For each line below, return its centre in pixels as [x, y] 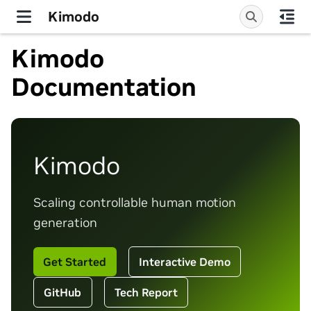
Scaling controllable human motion [135, 202]
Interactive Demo [184, 261]
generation [65, 222]
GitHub [63, 292]
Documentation [104, 87]
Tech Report [146, 292]
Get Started [75, 261]
